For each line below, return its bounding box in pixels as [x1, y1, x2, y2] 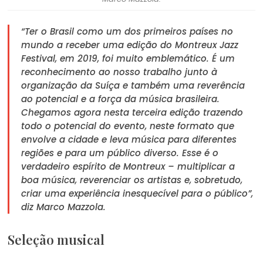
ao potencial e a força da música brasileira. [21, 92, 220, 105]
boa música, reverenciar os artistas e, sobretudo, [21, 173, 243, 186]
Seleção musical [8, 230, 105, 248]
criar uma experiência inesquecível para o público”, [21, 187, 254, 200]
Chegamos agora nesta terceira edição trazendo [21, 106, 244, 119]
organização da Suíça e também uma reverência [21, 79, 245, 92]
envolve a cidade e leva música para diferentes [21, 133, 237, 146]
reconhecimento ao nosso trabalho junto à [21, 65, 218, 78]
